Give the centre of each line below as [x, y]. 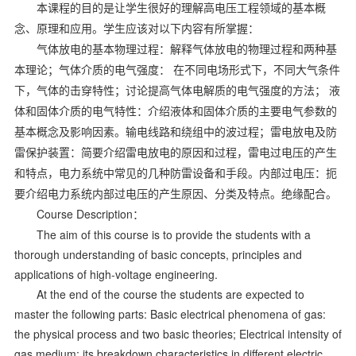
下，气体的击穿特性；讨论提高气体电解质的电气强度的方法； [170, 91]
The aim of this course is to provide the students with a [173, 234]
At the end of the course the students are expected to [170, 294]
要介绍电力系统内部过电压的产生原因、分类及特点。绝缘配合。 [175, 194]
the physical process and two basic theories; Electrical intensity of [178, 333]
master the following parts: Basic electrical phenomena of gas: [170, 313]
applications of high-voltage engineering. [116, 274]
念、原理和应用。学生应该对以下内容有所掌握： [136, 29]
